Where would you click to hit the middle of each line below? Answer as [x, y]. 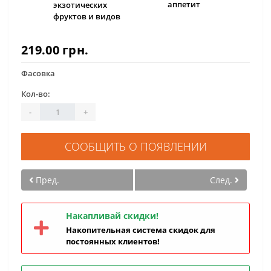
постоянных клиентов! [113, 241]
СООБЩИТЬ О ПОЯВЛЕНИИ [135, 146]
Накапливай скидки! [112, 216]
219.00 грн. [55, 50]
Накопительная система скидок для [141, 230]
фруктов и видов [87, 16]
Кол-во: [36, 94]
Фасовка [38, 73]
